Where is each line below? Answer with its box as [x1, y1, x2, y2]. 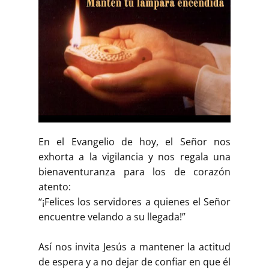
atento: [38, 180, 71, 194]
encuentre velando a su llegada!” [38, 210, 186, 224]
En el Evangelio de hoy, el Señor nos [38, 135, 231, 149]
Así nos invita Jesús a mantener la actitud [38, 240, 231, 254]
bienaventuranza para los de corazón [38, 165, 231, 179]
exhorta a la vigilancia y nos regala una [38, 150, 231, 164]
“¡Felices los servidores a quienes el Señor [38, 195, 231, 209]
